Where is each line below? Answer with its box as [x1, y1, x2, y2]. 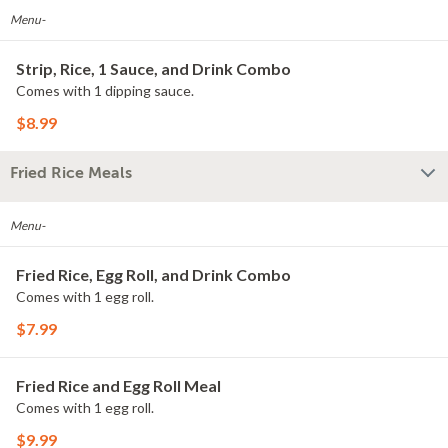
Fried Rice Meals [10, 164, 132, 182]
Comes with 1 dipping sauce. [16, 82, 194, 99]
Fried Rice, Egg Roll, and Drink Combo [16, 265, 291, 284]
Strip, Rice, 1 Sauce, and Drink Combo [16, 59, 291, 78]
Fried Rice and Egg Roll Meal [16, 376, 221, 395]
